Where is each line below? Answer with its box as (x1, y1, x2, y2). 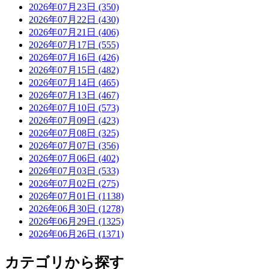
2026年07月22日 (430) (29, 14, 119, 25)
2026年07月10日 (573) (29, 103, 119, 113)
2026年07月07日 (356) (29, 141, 119, 151)
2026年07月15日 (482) (29, 65, 119, 76)
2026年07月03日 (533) (29, 166, 119, 177)
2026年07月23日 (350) (29, 2, 119, 13)
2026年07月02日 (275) (29, 178, 119, 189)
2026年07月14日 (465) (29, 77, 119, 88)
